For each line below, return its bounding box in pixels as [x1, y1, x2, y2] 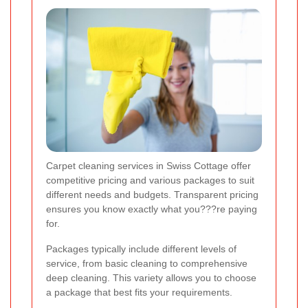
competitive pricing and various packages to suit [46, 174, 254, 186]
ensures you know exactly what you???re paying [46, 203, 257, 214]
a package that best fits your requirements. [46, 286, 232, 298]
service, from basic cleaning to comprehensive [46, 257, 247, 269]
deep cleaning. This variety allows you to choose [46, 272, 256, 283]
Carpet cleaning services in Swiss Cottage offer [46, 159, 251, 171]
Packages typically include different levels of [46, 243, 236, 254]
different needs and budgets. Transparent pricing [46, 188, 258, 200]
